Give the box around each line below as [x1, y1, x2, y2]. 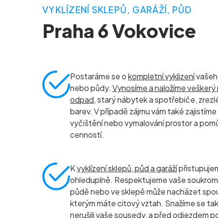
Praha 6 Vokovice [42, 19, 196, 42]
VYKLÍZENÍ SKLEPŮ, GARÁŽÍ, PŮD [42, 4, 192, 15]
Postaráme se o [70, 71, 128, 81]
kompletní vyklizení [128, 71, 195, 81]
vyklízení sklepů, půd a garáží [77, 163, 177, 173]
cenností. [70, 129, 104, 140]
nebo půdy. [70, 83, 112, 93]
